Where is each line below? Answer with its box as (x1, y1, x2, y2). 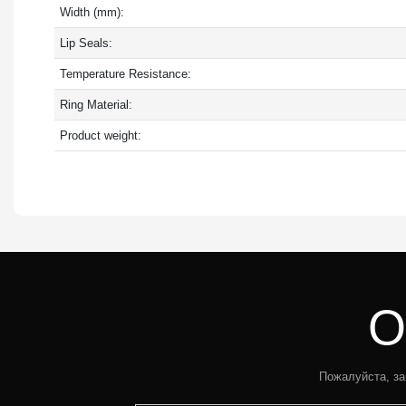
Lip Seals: (59, 35, 112, 50)
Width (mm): (59, 5, 124, 19)
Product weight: (59, 128, 141, 142)
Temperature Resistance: (59, 66, 191, 81)
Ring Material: (59, 97, 132, 111)
